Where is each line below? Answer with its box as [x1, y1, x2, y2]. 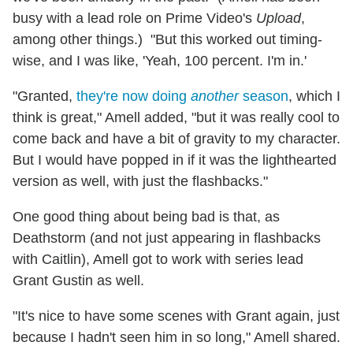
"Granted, [13, 88, 76, 105]
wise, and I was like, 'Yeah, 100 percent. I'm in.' [13, 53, 307, 69]
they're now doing [76, 88, 191, 105]
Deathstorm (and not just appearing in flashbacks [13, 230, 321, 247]
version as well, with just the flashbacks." [13, 173, 268, 190]
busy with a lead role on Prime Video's [13, 10, 256, 27]
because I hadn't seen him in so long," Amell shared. [13, 329, 340, 346]
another [191, 88, 239, 105]
